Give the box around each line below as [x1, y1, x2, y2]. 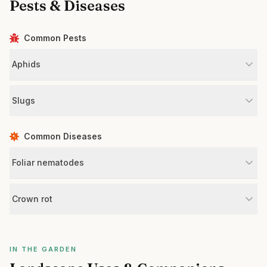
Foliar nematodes [12, 157, 84, 167]
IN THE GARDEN [10, 245, 77, 253]
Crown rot [12, 194, 52, 204]
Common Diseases [24, 131, 102, 141]
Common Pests [24, 33, 86, 43]
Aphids [12, 59, 41, 69]
